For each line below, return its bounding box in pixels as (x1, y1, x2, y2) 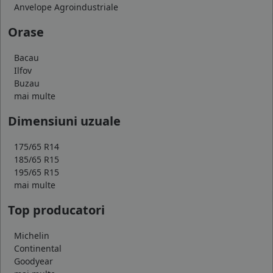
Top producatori (8, 201, 105, 218)
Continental (14, 242, 62, 254)
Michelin (14, 229, 49, 241)
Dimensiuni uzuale (8, 112, 121, 129)
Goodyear (14, 255, 53, 267)
